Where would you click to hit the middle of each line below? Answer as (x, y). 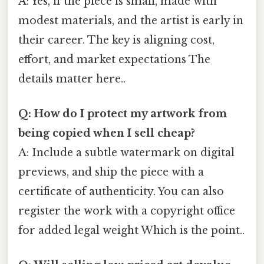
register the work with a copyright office (127, 211)
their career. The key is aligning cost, (116, 40)
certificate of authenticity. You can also (121, 192)
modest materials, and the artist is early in (131, 20)
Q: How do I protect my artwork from (123, 114)
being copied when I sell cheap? (107, 133)
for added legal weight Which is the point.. (131, 231)
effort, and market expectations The (114, 59)
